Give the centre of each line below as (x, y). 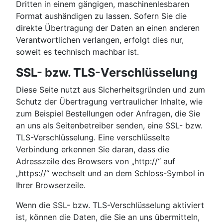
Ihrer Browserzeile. (51, 185)
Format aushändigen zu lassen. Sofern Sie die (101, 16)
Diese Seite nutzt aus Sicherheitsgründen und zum (111, 90)
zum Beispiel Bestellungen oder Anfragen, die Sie (108, 114)
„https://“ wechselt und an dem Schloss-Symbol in (110, 173)
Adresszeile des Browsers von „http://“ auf (96, 162)
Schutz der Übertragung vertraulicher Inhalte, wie (109, 102)
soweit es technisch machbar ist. (77, 52)
